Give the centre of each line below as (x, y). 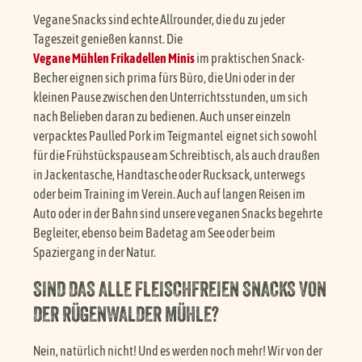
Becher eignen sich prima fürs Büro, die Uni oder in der (164, 77)
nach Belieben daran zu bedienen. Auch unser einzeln (162, 116)
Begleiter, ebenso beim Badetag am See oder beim (155, 232)
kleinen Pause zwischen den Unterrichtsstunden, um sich (171, 97)
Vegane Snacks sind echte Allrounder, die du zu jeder (160, 19)
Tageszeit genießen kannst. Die (108, 38)
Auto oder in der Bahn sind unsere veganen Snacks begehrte (178, 213)
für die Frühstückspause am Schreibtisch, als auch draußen (177, 155)
